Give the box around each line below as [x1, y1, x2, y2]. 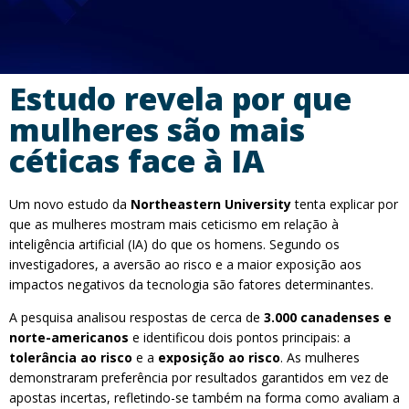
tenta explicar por [291, 195, 398, 213]
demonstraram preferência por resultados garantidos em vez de [9, 369, 389, 386]
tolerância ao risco [9, 349, 132, 366]
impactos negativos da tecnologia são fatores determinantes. [9, 276, 373, 293]
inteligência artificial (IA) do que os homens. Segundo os [9, 236, 340, 253]
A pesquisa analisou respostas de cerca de [9, 309, 264, 326]
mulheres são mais [9, 109, 305, 151]
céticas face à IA [9, 140, 265, 182]
